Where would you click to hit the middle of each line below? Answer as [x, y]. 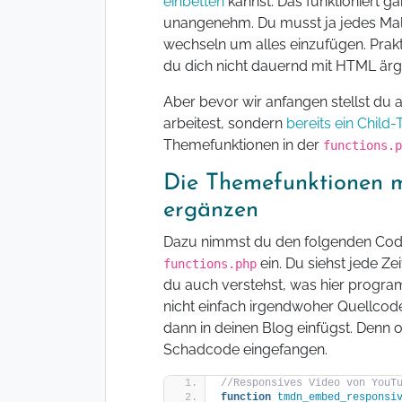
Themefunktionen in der [243, 145]
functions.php [210, 264]
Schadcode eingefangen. [245, 350]
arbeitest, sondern [225, 124]
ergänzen [211, 211]
